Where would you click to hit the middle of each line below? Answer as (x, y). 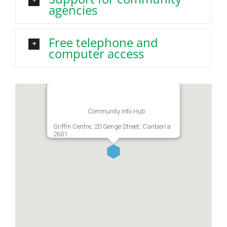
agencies (73, 10)
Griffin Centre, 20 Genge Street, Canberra (112, 126)
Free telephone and (103, 43)
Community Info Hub (117, 111)
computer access (96, 54)
